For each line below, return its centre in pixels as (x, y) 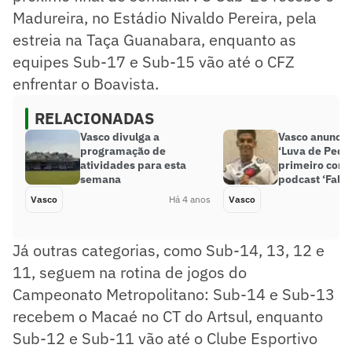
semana (101, 179)
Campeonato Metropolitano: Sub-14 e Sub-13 (174, 294)
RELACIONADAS (94, 118)
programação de (123, 150)
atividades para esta (133, 165)
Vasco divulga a (120, 136)
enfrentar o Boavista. (86, 83)
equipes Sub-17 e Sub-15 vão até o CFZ (154, 61)
